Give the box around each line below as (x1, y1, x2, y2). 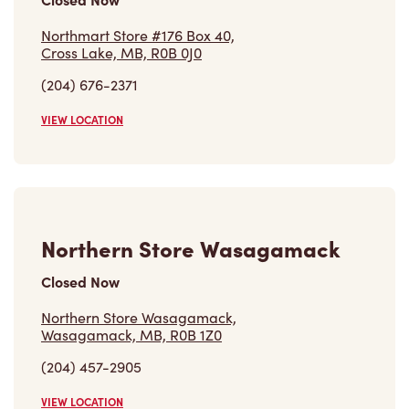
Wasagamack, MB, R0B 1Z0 (41, 325, 222, 345)
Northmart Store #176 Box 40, (41, 26, 235, 46)
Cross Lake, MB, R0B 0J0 (41, 43, 202, 63)
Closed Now (41, 271, 120, 292)
